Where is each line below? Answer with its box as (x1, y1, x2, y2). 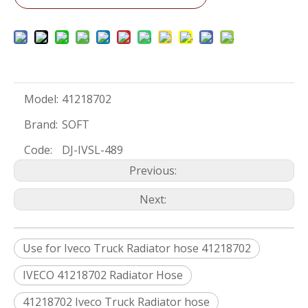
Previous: (129, 163, 179, 178)
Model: (24, 91, 58, 107)
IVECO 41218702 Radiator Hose (23, 267, 183, 283)
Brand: (24, 117, 58, 132)
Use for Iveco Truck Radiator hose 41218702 (23, 241, 251, 256)
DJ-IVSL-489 (62, 142, 123, 157)
